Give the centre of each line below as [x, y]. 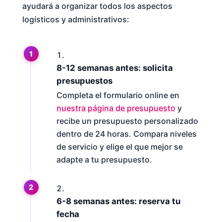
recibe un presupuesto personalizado [127, 121]
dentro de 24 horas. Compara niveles [126, 134]
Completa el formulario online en [118, 95]
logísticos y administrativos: [76, 19]
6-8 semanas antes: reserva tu [118, 201]
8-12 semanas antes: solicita [114, 68]
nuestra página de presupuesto [116, 108]
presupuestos [84, 81]
